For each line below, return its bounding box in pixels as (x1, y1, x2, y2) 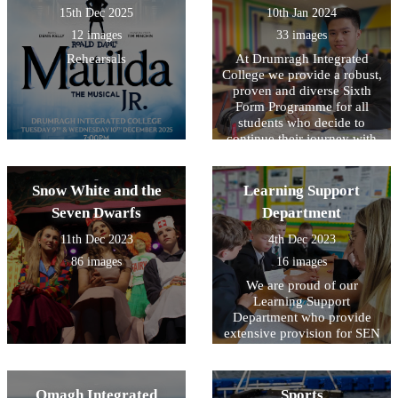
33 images (276, 28, 327, 43)
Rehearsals (67, 52, 126, 67)
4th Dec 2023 (267, 233, 336, 247)
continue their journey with (227, 131, 377, 147)
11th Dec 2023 (60, 233, 133, 247)
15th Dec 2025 (60, 6, 133, 20)
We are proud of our (245, 278, 358, 293)
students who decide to (238, 115, 365, 131)
